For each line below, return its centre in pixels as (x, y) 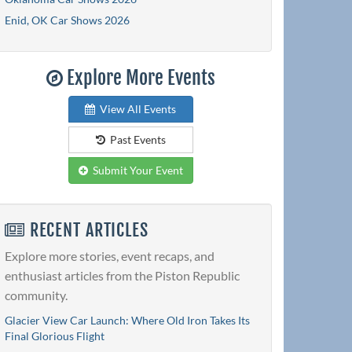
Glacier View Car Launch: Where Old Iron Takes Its (127, 321)
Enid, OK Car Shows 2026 (67, 20)
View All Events (136, 108)
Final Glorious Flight (55, 336)
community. (36, 295)
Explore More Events (139, 77)
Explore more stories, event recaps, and (110, 256)
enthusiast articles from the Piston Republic (122, 276)
